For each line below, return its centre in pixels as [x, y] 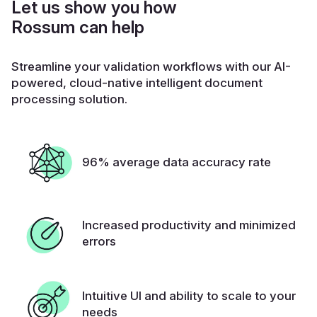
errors [99, 241]
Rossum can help [78, 27]
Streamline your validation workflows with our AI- [151, 66]
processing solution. [69, 99]
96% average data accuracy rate [177, 162]
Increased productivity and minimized [189, 225]
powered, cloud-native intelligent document [137, 82]
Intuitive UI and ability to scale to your [189, 295]
